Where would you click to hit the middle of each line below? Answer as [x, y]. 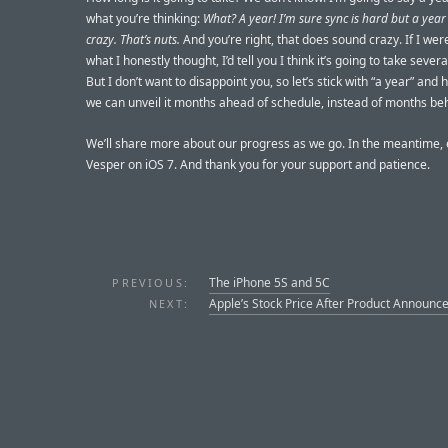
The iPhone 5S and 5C [269, 282]
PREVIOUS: [150, 282]
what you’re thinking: [144, 19]
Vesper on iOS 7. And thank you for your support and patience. [258, 164]
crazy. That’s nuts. [133, 40]
